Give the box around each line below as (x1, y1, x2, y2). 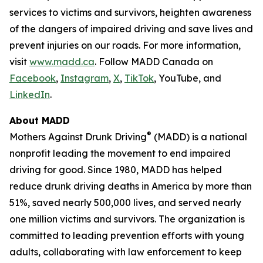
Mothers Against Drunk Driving (9, 131, 147, 143)
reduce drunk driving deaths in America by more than (9, 180, 252, 192)
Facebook (9, 72, 56, 84)
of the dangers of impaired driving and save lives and (9, 23, 253, 35)
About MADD (9, 114, 70, 126)
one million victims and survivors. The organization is (9, 213, 245, 225)
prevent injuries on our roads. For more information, (9, 39, 241, 51)
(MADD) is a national (151, 131, 247, 143)
